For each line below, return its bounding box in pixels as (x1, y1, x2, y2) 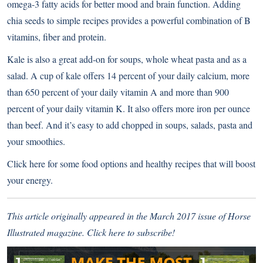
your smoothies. (7, 134, 65, 147)
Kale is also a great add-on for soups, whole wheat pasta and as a (7, 52, 247, 65)
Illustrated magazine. (7, 225, 87, 238)
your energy (7, 173, 50, 186)
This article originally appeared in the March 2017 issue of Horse (7, 209, 251, 222)
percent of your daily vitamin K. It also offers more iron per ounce (7, 102, 250, 114)
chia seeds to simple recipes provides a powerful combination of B (7, 14, 251, 26)
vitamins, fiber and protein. (7, 30, 106, 43)
